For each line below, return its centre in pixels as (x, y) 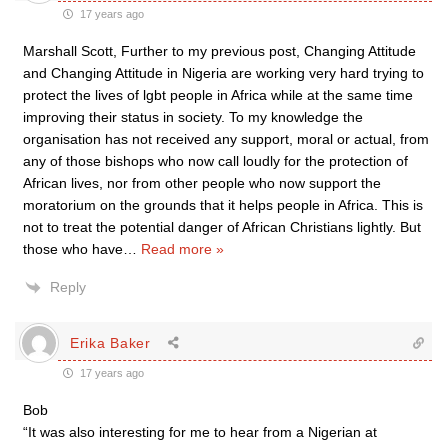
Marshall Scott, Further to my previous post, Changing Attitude (219, 51)
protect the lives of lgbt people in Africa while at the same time (218, 95)
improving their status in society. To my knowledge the (193, 117)
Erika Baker (110, 342)
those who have (73, 249)
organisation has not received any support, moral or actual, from (226, 139)
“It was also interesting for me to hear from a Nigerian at (200, 432)
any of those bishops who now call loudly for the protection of (215, 161)
